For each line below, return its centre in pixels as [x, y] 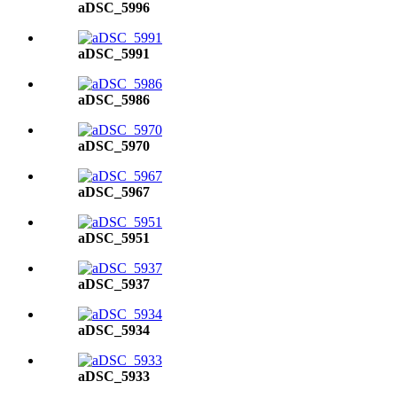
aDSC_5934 [114, 330]
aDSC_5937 [114, 284]
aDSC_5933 [114, 376]
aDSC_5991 [114, 54]
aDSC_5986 [114, 100]
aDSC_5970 [114, 146]
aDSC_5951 [114, 238]
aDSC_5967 [114, 192]
